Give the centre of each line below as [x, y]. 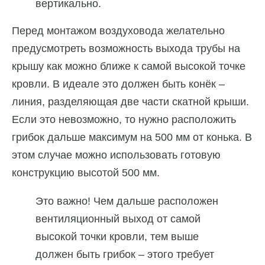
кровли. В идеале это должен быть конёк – [118, 84]
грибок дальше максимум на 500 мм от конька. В [132, 138]
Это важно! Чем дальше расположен [127, 201]
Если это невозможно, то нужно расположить [124, 120]
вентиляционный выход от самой [118, 219]
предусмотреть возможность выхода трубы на [126, 49]
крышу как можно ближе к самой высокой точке [129, 67]
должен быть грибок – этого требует [125, 255]
